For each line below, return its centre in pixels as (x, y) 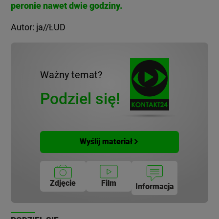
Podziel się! (80, 99)
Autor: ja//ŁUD (38, 27)
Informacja (154, 186)
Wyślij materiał (106, 142)
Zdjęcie (63, 183)
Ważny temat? (71, 75)
